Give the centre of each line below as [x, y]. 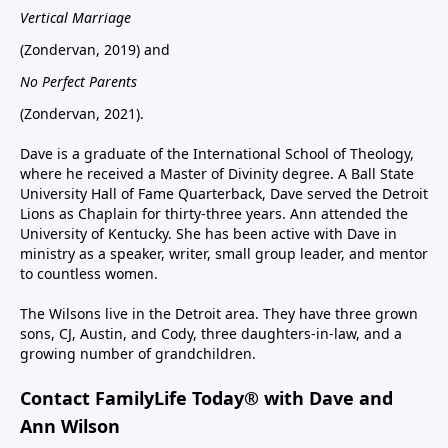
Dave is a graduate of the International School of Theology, [217, 153]
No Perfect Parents [78, 81]
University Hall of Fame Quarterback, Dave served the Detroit [224, 193]
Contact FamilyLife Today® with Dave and [206, 397]
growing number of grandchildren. [138, 353]
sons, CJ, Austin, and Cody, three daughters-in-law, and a [211, 333]
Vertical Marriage [75, 17]
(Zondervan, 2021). [82, 113]
